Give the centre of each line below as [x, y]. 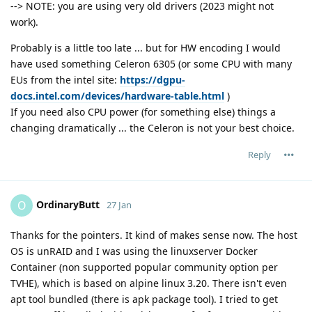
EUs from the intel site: [65, 80]
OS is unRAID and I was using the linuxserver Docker [134, 251]
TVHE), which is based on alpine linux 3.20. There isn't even [149, 283]
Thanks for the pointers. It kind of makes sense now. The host [154, 235]
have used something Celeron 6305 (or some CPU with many [151, 64]
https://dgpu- [153, 80]
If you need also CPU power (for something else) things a [143, 112]
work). [24, 22]
